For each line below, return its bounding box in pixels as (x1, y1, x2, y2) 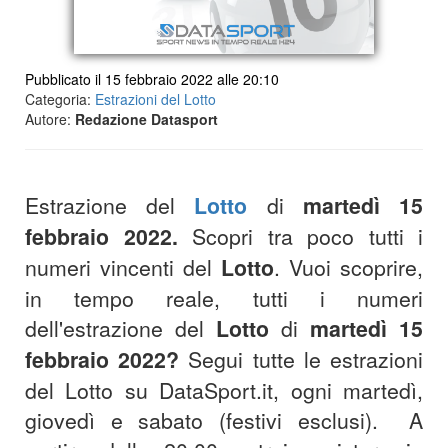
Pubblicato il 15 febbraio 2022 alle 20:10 (25, 69, 279, 90)
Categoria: (25, 89, 95, 110)
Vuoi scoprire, (289, 252, 423, 283)
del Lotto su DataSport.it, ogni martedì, (25, 375, 423, 406)
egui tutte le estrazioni (202, 344, 424, 375)
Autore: (25, 109, 75, 130)
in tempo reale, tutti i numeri (25, 283, 423, 314)
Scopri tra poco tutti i (177, 221, 423, 252)
